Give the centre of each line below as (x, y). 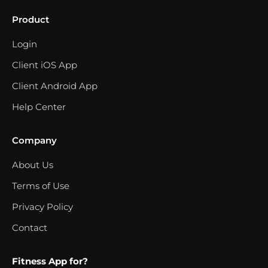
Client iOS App (45, 65)
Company (34, 140)
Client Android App (55, 86)
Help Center (39, 107)
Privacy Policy (42, 207)
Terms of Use (41, 186)
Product (31, 19)
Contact (30, 228)
